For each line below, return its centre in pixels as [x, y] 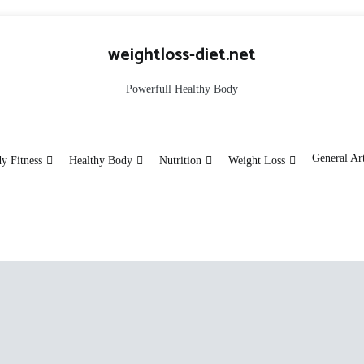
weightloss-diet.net [182, 55]
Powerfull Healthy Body [182, 89]
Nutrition [180, 160]
